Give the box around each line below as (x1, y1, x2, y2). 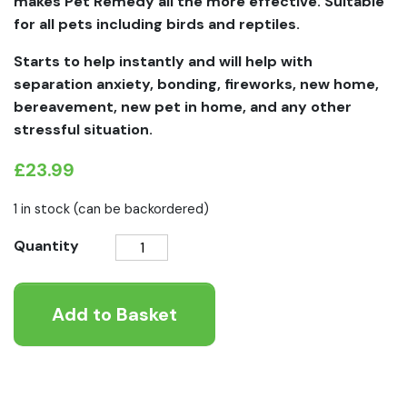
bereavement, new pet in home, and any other (14, 97, 352, 117)
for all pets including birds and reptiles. (14, 15, 300, 35)
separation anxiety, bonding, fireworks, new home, (14, 74, 379, 94)
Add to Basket (52, 303, 177, 327)
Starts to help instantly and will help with (14, 52, 313, 72)
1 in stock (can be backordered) (14, 200, 209, 219)
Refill (114, 303, 144, 323)
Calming (114, 281, 166, 301)
